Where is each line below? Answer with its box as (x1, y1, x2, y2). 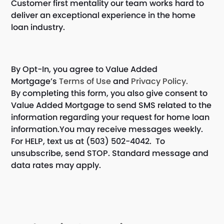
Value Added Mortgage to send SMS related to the (11, 99, 212, 111)
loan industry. (11, 21, 65, 33)
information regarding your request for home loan (11, 111, 210, 123)
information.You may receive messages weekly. (11, 123, 205, 135)
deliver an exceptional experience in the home (11, 9, 196, 21)
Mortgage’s (11, 75, 59, 87)
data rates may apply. (11, 159, 101, 171)
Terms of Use (59, 75, 111, 87)
